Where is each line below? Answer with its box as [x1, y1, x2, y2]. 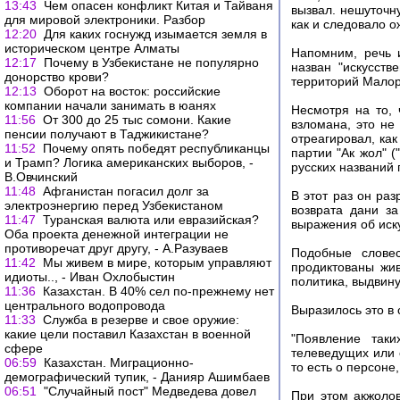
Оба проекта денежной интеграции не [4, 227, 229, 241]
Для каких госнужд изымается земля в [44, 27, 267, 41]
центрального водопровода [4, 298, 165, 312]
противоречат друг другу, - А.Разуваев [4, 241, 228, 255]
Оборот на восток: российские [44, 84, 221, 98]
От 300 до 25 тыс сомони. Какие [43, 112, 231, 127]
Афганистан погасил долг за [43, 184, 209, 198]
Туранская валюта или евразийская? [43, 212, 259, 227]
